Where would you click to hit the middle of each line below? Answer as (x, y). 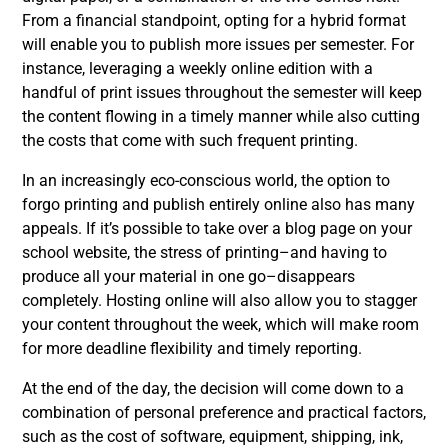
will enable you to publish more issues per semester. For (218, 44)
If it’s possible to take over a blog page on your (249, 228)
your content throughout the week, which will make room (220, 324)
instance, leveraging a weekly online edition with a (197, 68)
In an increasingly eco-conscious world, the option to (206, 180)
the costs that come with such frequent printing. (190, 140)
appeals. (52, 228)
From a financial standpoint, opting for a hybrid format (214, 20)
